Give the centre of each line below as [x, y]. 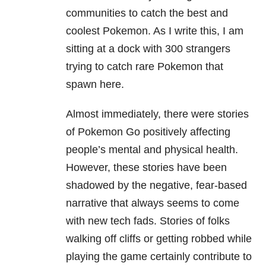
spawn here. [95, 85]
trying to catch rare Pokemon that [145, 67]
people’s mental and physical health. [152, 150]
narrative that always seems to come [153, 203]
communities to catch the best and [147, 13]
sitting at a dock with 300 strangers [148, 49]
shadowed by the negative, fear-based [156, 186]
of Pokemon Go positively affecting [148, 132]
